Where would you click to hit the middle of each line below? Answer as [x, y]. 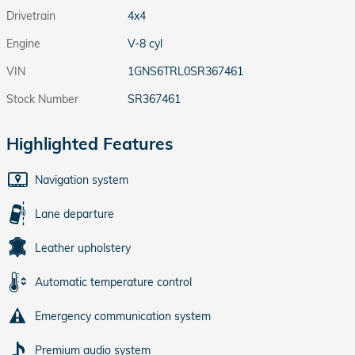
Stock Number [42, 99]
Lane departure [74, 214]
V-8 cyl [145, 44]
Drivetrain [31, 16]
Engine [23, 44]
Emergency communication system [123, 317]
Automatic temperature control [113, 282]
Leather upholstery [83, 248]
